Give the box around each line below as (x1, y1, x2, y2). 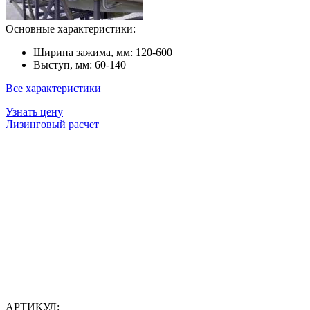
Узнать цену (6, 106, 63, 118)
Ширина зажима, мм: (33, 46, 133, 58)
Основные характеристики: (6, 23, 136, 35)
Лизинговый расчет (6, 118, 99, 130)
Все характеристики (6, 82, 101, 94)
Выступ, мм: (33, 59, 92, 71)
